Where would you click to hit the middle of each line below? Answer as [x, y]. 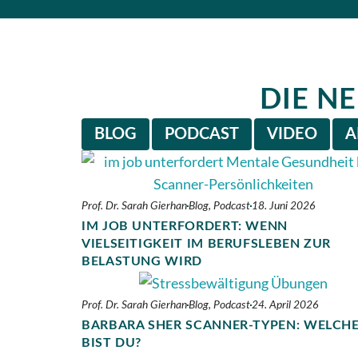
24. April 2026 [285, 306]
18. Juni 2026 [283, 206]
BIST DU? [112, 343]
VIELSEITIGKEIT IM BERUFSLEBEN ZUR [207, 243]
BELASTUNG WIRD [142, 261]
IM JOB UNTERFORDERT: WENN [185, 226]
